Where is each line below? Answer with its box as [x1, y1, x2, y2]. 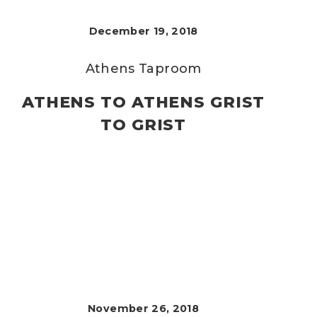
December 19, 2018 [88, 25, 198, 38]
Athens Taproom [85, 61, 202, 76]
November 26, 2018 [88, 302, 200, 315]
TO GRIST [100, 115, 187, 134]
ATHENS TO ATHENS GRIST [21, 93, 265, 112]
